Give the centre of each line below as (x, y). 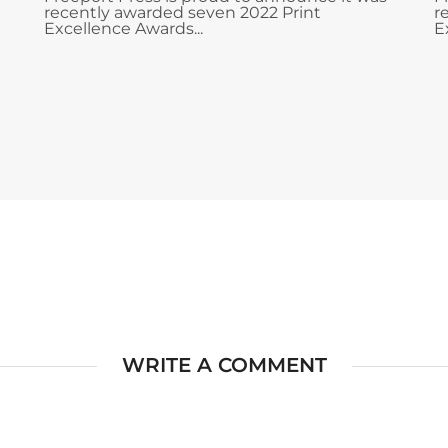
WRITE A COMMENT (224, 365)
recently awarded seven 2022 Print (182, 12)
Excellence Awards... (123, 28)
